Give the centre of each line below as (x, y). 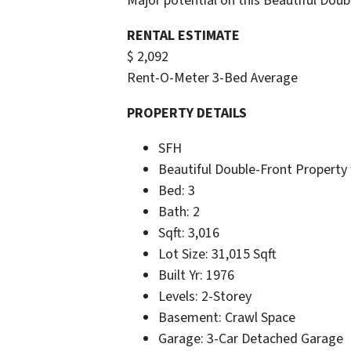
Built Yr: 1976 (196, 275)
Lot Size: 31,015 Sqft (217, 254)
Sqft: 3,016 (189, 233)
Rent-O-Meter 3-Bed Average (212, 78)
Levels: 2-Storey (205, 296)
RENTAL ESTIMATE (183, 35)
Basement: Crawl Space (227, 317)
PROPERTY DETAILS (187, 113)
